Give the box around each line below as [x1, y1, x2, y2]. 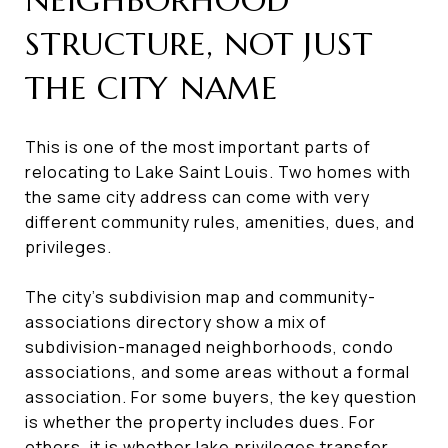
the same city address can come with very [25, 185, 370, 208]
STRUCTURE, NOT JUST [25, 23, 373, 64]
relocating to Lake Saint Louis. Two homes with [25, 160, 411, 183]
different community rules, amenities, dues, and [25, 210, 415, 233]
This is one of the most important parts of [25, 135, 371, 158]
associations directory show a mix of [25, 310, 327, 333]
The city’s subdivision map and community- [25, 285, 376, 308]
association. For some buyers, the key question [25, 385, 417, 408]
